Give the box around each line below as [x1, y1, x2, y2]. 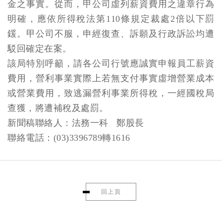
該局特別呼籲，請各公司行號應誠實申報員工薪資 [7, 58, 215, 68]
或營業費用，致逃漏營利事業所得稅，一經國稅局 [7, 88, 215, 98]
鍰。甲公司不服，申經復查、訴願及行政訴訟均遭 [7, 29, 215, 39]
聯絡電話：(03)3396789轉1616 [7, 133, 131, 143]
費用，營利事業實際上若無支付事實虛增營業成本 [7, 73, 215, 83]
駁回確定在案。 [7, 44, 72, 54]
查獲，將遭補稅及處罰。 [7, 103, 109, 113]
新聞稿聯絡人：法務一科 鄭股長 [7, 118, 144, 128]
